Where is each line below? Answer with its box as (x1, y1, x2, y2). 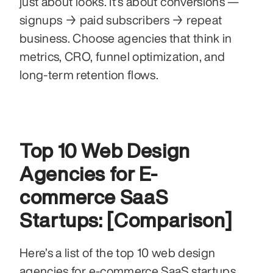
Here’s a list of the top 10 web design (19, 246, 216, 259)
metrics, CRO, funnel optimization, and (19, 49, 225, 63)
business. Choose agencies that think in (19, 31, 232, 44)
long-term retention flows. (19, 68, 159, 81)
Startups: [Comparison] (19, 210, 233, 230)
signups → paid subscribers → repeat (19, 13, 222, 26)
